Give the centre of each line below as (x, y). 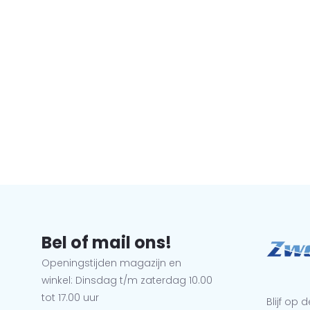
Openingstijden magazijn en (112, 263)
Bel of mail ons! (107, 243)
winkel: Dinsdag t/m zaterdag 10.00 (127, 280)
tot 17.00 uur (71, 298)
